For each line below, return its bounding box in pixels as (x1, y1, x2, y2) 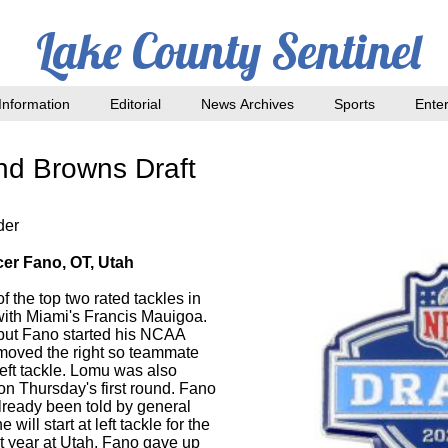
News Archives (201, 96, 294, 112)
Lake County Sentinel (36, 21, 421, 81)
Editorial (110, 96, 161, 112)
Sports (334, 96, 375, 112)
